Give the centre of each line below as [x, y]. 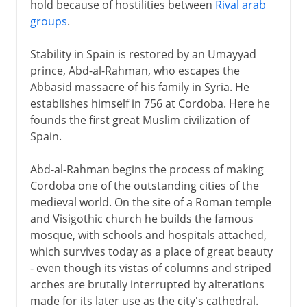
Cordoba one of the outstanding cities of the [144, 185]
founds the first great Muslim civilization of [139, 120]
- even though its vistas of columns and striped [150, 268]
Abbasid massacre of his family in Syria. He [139, 87]
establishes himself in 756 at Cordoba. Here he [150, 103]
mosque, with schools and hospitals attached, [148, 235]
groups [48, 21]
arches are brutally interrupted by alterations [147, 284]
